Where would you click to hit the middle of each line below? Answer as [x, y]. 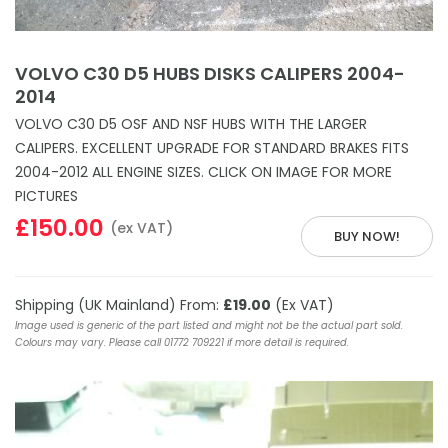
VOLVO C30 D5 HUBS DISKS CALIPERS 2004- [210, 73]
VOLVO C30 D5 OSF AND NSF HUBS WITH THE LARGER [191, 123]
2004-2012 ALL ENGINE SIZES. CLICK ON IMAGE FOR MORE [203, 171]
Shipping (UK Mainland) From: [119, 304]
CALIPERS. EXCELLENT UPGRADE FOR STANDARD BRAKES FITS [212, 147]
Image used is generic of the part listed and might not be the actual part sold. [209, 325]
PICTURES [46, 195]
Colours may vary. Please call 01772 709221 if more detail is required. [182, 342]
